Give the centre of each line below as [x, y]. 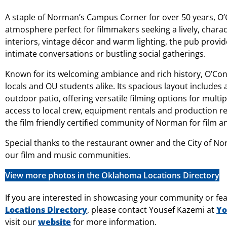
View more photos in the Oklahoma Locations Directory [112, 175]
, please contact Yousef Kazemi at [152, 210]
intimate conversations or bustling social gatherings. [105, 53]
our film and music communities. [68, 155]
